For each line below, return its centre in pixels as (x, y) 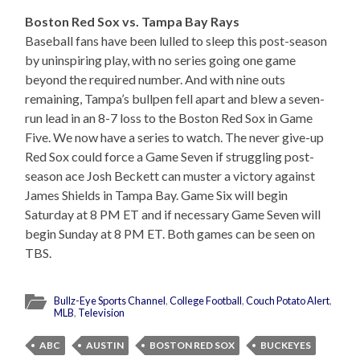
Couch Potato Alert (288, 300)
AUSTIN (105, 345)
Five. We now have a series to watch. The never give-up (175, 137)
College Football (206, 300)
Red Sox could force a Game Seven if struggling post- (170, 156)
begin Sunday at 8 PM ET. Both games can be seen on (170, 233)
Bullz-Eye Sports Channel (110, 300)
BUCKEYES (286, 345)
